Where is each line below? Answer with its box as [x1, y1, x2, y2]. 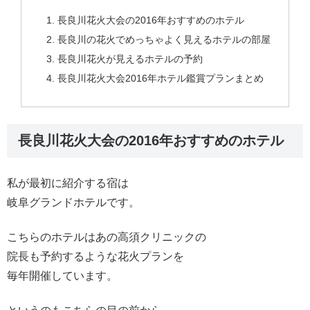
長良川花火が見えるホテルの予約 [57, 53, 203, 64]
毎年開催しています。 [7, 270, 118, 282]
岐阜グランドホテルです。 [7, 196, 140, 208]
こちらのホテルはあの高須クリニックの [7, 231, 206, 244]
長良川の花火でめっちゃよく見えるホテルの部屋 [57, 33, 271, 45]
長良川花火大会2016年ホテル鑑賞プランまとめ [57, 72, 264, 84]
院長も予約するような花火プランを [7, 250, 184, 263]
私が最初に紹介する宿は [7, 176, 129, 189]
